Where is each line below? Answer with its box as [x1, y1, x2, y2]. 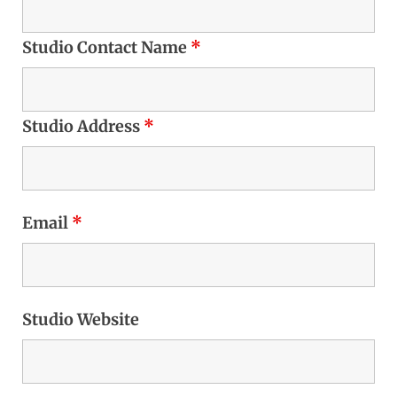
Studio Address [22, 116, 144, 136]
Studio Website [22, 309, 139, 330]
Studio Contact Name [22, 37, 191, 58]
